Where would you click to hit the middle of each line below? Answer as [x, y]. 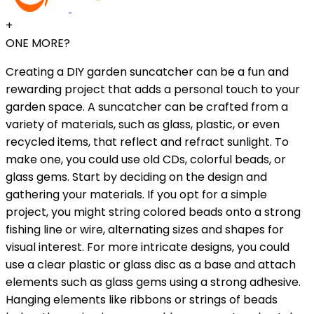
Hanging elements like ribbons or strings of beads [142, 299]
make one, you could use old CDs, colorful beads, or [146, 159]
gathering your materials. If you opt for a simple [136, 194]
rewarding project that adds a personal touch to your [153, 89]
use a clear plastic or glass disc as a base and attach [151, 264]
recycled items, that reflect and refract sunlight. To [147, 142]
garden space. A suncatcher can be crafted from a [147, 107]
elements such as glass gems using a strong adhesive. [153, 282]
